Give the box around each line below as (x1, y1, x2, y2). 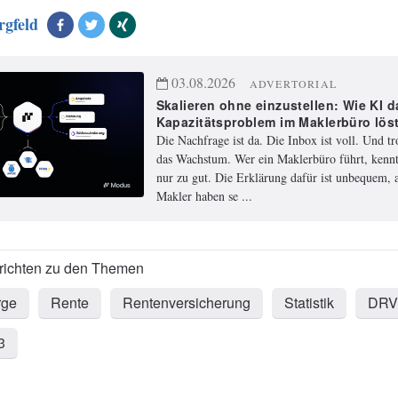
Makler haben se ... (155, 187, 252, 205)
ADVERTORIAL (249, 76, 337, 92)
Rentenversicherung (123, 292, 251, 314)
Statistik (284, 292, 334, 314)
